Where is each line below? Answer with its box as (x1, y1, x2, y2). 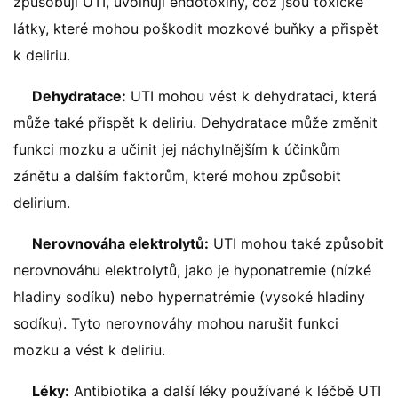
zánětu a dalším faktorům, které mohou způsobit (13, 167, 341, 185)
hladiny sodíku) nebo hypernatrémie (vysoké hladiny (13, 288, 365, 306)
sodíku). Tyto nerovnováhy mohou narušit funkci (13, 314, 338, 332)
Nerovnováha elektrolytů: (32, 235, 209, 252)
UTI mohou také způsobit (209, 235, 384, 252)
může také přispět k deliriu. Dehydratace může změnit (13, 114, 378, 131)
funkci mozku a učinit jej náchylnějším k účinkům (13, 140, 340, 158)
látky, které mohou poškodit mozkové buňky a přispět (13, 20, 378, 37)
